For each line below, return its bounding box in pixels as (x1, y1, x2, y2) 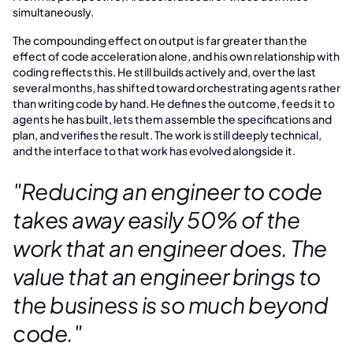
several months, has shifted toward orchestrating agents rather (13, 80, 340, 95)
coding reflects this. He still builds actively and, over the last (13, 65, 316, 79)
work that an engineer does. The (13, 234, 327, 262)
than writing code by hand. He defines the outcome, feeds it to (13, 96, 335, 110)
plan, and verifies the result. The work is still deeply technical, (13, 128, 321, 142)
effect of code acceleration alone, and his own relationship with (13, 49, 340, 63)
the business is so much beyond (13, 291, 328, 318)
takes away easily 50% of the (13, 206, 299, 233)
